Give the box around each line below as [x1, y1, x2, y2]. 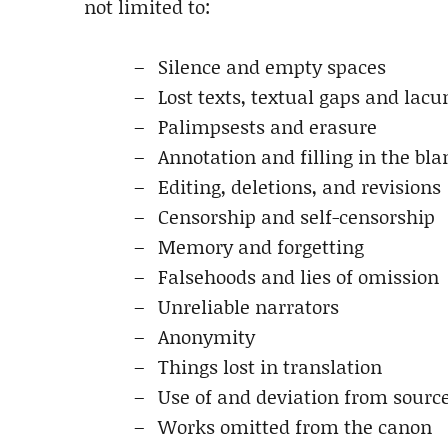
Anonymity [158, 323, 255, 350]
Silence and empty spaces [158, 53, 386, 80]
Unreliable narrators [158, 293, 339, 320]
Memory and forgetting [158, 233, 364, 260]
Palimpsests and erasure [158, 113, 377, 140]
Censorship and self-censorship [158, 203, 435, 230]
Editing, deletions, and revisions [158, 173, 441, 200]
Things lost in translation [158, 353, 382, 380]
